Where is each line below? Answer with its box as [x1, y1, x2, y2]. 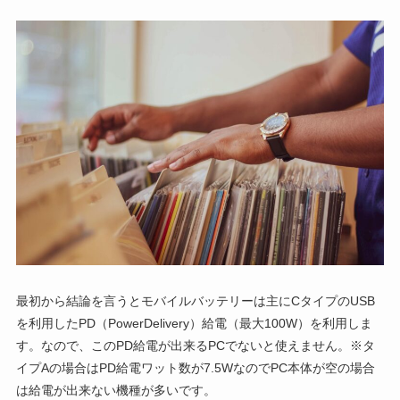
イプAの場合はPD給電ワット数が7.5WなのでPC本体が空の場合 [15, 361, 375, 376]
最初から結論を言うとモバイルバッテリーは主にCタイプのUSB [15, 294, 375, 309]
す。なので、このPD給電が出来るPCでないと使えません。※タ [15, 338, 375, 354]
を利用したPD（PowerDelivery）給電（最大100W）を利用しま [15, 316, 372, 331]
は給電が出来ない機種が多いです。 [15, 383, 216, 398]
